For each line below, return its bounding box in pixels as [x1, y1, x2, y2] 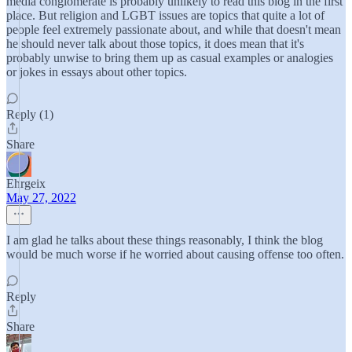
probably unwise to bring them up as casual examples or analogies [6, 51, 333, 64]
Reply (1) [6, 108, 53, 121]
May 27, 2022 [6, 191, 76, 204]
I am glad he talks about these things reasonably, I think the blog [6, 233, 323, 247]
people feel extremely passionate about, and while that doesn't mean [6, 23, 341, 36]
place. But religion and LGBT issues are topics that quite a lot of [6, 9, 324, 22]
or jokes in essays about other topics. [6, 65, 187, 79]
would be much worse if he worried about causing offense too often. [6, 247, 344, 261]
